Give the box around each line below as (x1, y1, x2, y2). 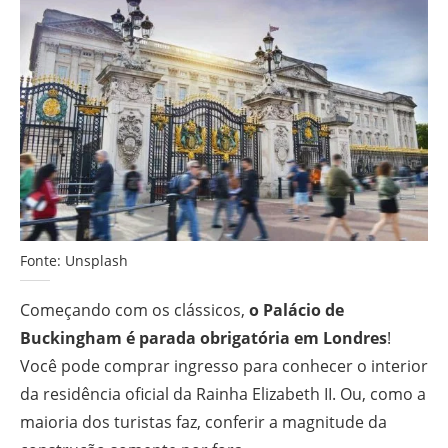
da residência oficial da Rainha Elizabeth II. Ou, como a (20, 382, 426, 405)
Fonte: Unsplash (20, 250, 128, 270)
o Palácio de (249, 298, 344, 321)
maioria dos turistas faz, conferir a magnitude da (20, 410, 387, 433)
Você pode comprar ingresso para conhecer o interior (20, 354, 428, 377)
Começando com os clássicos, (20, 298, 249, 321)
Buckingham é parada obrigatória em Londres (20, 326, 387, 349)
